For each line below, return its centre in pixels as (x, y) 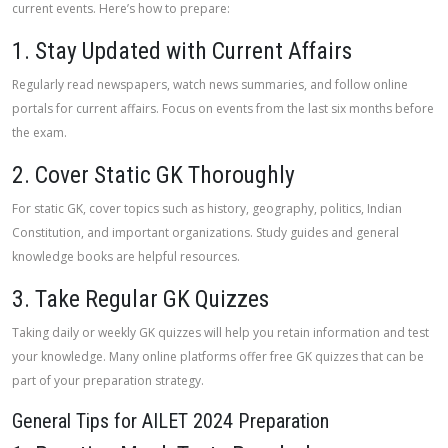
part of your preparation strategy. (108, 380)
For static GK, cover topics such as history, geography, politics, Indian (207, 208)
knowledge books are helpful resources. (126, 256)
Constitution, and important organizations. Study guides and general (205, 232)
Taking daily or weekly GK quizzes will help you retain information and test (220, 332)
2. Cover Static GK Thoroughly (153, 175)
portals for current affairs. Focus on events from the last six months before (223, 108)
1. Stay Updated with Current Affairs (182, 51)
